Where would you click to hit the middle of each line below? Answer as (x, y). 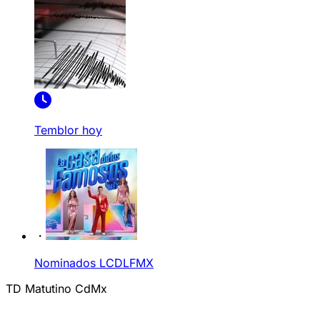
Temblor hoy (68, 130)
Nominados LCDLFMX (94, 263)
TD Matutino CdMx (56, 289)
